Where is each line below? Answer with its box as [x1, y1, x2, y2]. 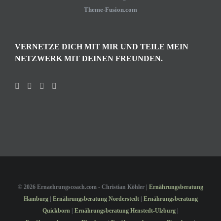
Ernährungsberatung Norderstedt [52, 195, 139, 202]
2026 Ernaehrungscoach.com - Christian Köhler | [24, 183, 149, 190]
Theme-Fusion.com [84, 5, 137, 13]
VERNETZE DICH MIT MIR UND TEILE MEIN [15, 42, 188, 51]
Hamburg [23, 195, 48, 202]
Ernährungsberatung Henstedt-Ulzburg [74, 207, 176, 214]
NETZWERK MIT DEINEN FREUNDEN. [15, 54, 163, 63]
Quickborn [42, 207, 70, 214]
